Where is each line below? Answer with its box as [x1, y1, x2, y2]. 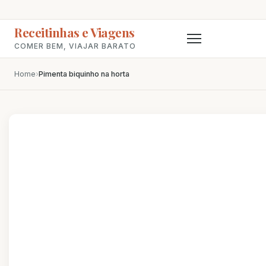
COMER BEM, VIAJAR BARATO [14, 42, 136, 50]
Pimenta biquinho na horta [39, 69, 129, 78]
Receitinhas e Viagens [14, 24, 135, 40]
